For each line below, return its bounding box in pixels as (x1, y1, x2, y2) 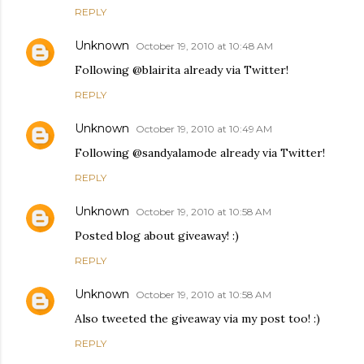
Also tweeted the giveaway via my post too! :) (75, 310, 320, 326)
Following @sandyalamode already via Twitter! (75, 145, 325, 160)
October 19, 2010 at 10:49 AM (136, 122, 272, 135)
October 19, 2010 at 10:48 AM (136, 39, 273, 52)
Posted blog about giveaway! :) (75, 227, 239, 243)
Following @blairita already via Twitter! (75, 62, 288, 77)
